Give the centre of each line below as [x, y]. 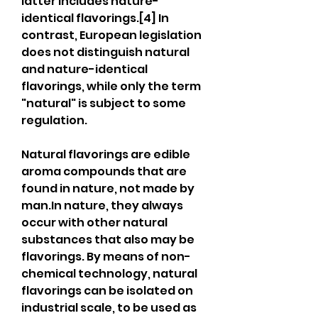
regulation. [54, 120]
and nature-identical [84, 69]
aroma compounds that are [104, 171]
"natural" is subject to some [104, 103]
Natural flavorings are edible [106, 154]
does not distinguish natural [105, 52]
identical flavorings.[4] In [95, 18]
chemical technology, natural [109, 274]
